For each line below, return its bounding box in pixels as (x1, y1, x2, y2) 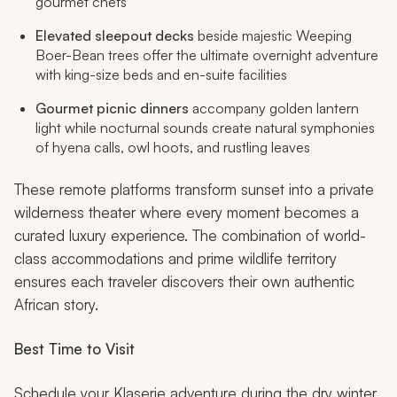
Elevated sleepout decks (35, 26, 194, 44)
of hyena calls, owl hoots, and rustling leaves (35, 137, 310, 156)
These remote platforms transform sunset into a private (14, 179, 374, 198)
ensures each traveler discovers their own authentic (14, 271, 354, 291)
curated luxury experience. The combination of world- (14, 225, 366, 245)
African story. (14, 294, 98, 314)
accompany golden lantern (192, 98, 359, 117)
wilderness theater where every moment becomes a (14, 202, 359, 222)
